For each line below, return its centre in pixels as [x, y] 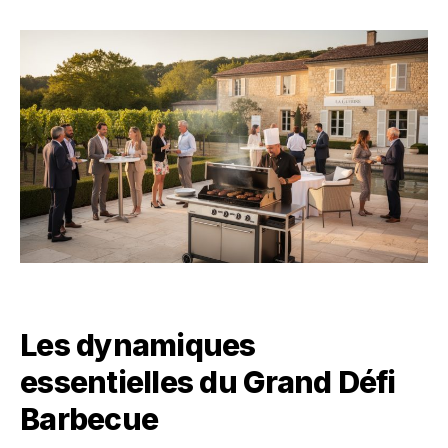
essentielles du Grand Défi [208, 382]
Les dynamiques [138, 345]
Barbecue [89, 419]
